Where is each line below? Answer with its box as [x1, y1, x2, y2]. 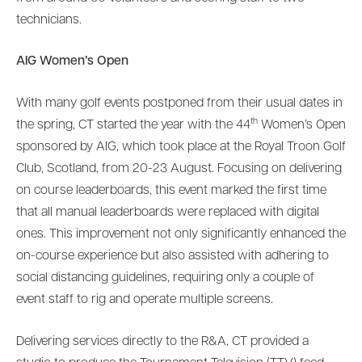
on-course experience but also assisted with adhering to [16, 250, 329, 263]
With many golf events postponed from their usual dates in [16, 96, 343, 110]
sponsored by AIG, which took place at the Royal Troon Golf [16, 141, 346, 154]
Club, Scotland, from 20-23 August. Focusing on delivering [16, 162, 342, 176]
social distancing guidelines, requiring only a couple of [16, 271, 314, 285]
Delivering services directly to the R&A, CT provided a [16, 335, 309, 348]
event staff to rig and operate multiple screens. [16, 293, 273, 307]
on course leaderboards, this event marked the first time [16, 184, 326, 198]
